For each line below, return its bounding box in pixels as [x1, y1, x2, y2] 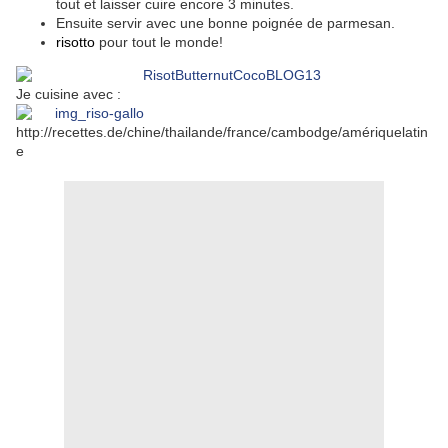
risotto [56, 34, 95, 51]
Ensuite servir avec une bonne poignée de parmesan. [56, 15, 395, 32]
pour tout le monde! [99, 34, 223, 51]
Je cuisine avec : [16, 86, 121, 103]
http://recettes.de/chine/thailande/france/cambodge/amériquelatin [16, 124, 428, 141]
